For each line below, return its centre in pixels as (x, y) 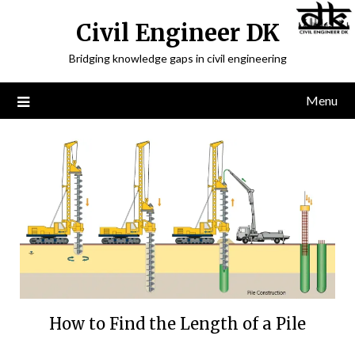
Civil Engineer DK (177, 33)
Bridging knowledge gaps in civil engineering (177, 58)
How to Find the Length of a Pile (177, 323)
